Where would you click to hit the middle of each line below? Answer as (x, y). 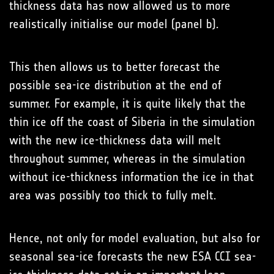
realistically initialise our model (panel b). (114, 24)
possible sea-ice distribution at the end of (115, 85)
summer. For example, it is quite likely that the (128, 104)
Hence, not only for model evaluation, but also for (135, 238)
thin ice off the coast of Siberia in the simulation (132, 122)
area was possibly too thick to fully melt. (113, 195)
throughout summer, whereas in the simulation (127, 159)
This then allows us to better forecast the (115, 67)
